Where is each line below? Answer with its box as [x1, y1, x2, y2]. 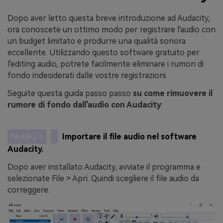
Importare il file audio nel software [62, 131, 197, 141]
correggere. [7, 185, 50, 195]
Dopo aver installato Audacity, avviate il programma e [7, 162, 201, 172]
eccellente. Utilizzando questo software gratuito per [7, 47, 200, 57]
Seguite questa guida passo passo [7, 88, 131, 98]
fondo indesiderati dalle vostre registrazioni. [7, 70, 167, 80]
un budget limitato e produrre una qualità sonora [7, 36, 186, 46]
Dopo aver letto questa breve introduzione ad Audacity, [7, 13, 210, 23]
